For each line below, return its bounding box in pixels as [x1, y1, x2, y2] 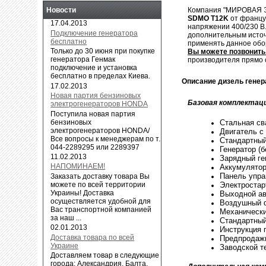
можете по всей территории [50, 180, 146, 189]
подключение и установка [50, 64, 138, 72]
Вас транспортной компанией [50, 205, 152, 214]
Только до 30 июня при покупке [50, 47, 156, 56]
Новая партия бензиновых [50, 91, 141, 100]
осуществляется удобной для [50, 197, 151, 205]
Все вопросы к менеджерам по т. [50, 134, 161, 143]
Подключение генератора [50, 28, 138, 37]
